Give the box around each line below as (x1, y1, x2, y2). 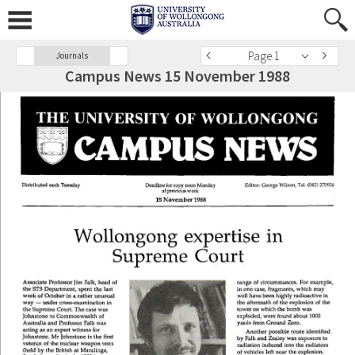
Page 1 (248, 48, 280, 63)
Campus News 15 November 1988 (65, 66, 290, 86)
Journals (56, 50, 88, 61)
